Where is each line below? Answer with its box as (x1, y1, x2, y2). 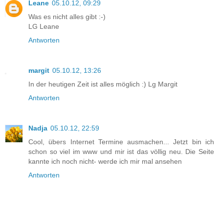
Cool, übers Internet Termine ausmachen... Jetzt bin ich (28, 138, 214, 146)
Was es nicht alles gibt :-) (28, 13, 106, 21)
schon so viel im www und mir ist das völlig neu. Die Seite (28, 148, 214, 156)
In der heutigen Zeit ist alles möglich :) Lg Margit (28, 80, 177, 88)
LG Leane (28, 22, 59, 31)
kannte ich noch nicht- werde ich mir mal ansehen (28, 157, 182, 166)
